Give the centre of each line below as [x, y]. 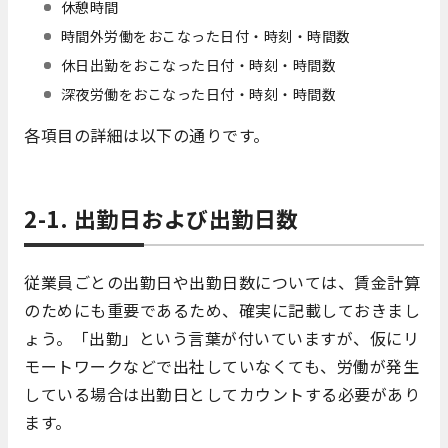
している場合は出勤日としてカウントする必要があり [222, 394]
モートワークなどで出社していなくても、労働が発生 [221, 366]
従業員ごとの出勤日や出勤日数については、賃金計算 [222, 282]
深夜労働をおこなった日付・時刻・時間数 [198, 94]
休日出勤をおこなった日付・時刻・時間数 [198, 65]
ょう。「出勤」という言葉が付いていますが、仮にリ [221, 338]
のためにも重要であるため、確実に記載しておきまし [222, 310]
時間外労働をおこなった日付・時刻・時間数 [205, 36]
